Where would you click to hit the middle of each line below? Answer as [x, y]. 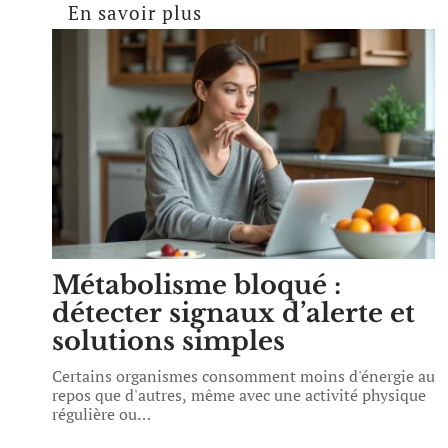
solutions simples [168, 341]
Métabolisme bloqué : [196, 285]
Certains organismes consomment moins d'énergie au [243, 376]
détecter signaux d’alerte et [233, 313]
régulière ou [94, 414]
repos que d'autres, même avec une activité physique [239, 395]
